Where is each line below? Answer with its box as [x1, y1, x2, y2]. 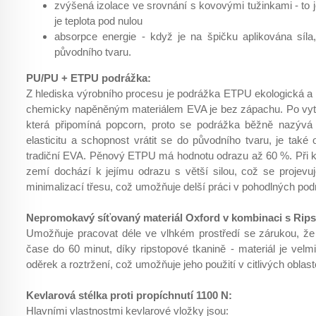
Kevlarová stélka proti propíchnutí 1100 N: [26, 289, 232, 301]
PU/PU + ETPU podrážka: [26, 72, 151, 84]
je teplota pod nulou [54, 15, 142, 27]
